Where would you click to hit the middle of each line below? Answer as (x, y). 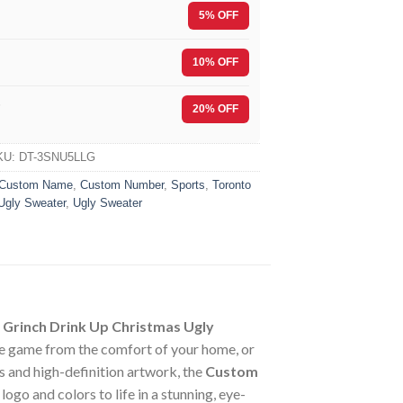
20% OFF (215, 108)
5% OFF (219, 15)
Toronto (232, 184)
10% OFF (215, 62)
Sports (188, 184)
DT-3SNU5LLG (57, 157)
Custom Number (122, 184)
